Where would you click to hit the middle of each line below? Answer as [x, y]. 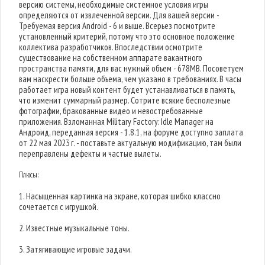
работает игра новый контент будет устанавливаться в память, [127, 90]
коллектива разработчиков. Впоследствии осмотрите [111, 47]
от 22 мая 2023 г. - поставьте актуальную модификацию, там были [130, 143]
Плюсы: [29, 175]
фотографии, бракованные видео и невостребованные [111, 111]
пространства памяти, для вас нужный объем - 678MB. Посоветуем [132, 68]
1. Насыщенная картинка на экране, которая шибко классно [120, 196]
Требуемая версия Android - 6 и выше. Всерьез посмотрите [117, 26]
